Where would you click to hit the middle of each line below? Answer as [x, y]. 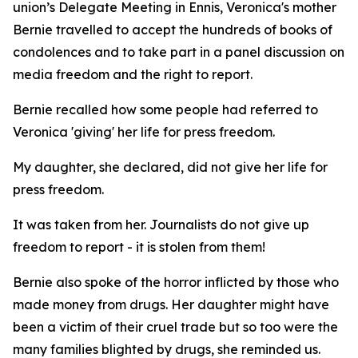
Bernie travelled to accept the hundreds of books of [173, 30]
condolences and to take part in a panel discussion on [179, 52]
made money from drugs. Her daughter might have [171, 304]
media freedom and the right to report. [133, 74]
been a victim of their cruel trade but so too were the [175, 327]
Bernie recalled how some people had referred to [165, 109]
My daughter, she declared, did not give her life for [170, 167]
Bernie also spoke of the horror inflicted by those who [176, 282]
